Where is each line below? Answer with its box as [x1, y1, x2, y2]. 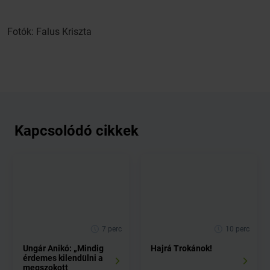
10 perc [224, 225, 250, 234]
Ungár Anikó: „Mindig [23, 243, 104, 253]
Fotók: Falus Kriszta [7, 26, 92, 37]
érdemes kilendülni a [23, 253, 103, 263]
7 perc [100, 225, 122, 234]
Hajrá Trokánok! [151, 243, 212, 253]
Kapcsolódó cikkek [14, 122, 139, 139]
